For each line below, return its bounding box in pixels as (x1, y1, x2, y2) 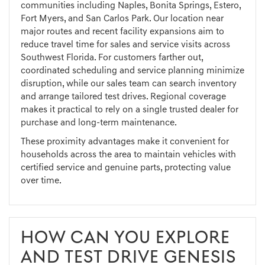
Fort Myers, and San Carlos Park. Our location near (21, 14, 224, 24)
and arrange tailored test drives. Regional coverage (21, 92, 226, 102)
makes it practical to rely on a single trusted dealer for (21, 105, 238, 115)
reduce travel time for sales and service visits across (21, 40, 230, 50)
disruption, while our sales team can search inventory (21, 79, 237, 89)
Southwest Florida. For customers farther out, (21, 53, 203, 63)
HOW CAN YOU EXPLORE (21, 230, 230, 248)
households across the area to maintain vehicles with (21, 150, 236, 160)
